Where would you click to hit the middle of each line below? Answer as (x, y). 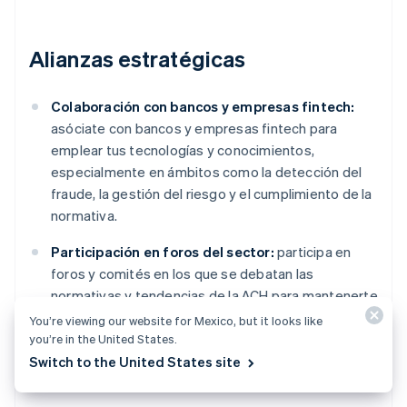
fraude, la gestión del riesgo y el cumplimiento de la (212, 194)
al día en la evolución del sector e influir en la (189, 318)
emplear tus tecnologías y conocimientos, (183, 150)
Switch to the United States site (135, 362)
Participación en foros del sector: (163, 252)
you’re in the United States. (103, 338)
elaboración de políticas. (127, 339)
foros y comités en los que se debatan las (183, 274)
